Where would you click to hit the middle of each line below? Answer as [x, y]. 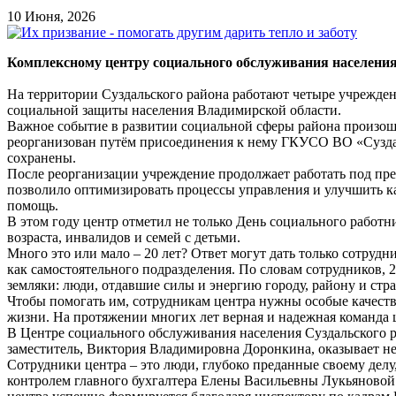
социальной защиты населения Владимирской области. [174, 110]
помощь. [33, 205]
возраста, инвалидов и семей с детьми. [124, 237]
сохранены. [42, 157]
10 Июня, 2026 [51, 16]
